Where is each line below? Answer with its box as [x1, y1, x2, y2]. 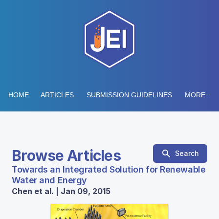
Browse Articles [12, 147, 121, 164]
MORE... [184, 91, 211, 99]
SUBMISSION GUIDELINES [86, 91, 172, 99]
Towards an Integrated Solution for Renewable [12, 164, 206, 175]
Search [175, 149, 199, 157]
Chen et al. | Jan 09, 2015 [12, 186, 110, 196]
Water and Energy [12, 175, 87, 185]
